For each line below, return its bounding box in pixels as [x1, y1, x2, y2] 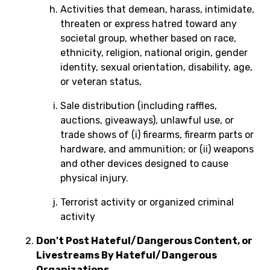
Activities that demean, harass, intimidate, [60, 4, 254, 15]
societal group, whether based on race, [60, 33, 236, 44]
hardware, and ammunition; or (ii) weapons [60, 143, 254, 155]
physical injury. [60, 172, 128, 184]
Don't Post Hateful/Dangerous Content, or [36, 235, 253, 246]
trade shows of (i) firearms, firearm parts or [60, 129, 254, 140]
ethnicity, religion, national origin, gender [60, 47, 248, 58]
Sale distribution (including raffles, [60, 100, 217, 111]
